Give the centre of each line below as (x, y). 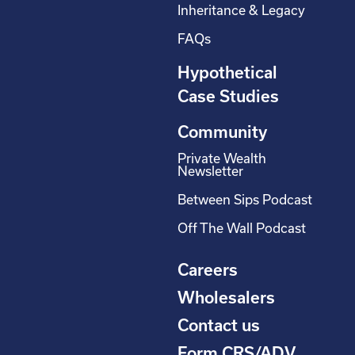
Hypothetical (227, 73)
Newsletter (210, 171)
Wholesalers (226, 298)
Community (222, 132)
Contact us (219, 325)
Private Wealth (222, 158)
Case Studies (228, 96)
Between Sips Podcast (245, 200)
